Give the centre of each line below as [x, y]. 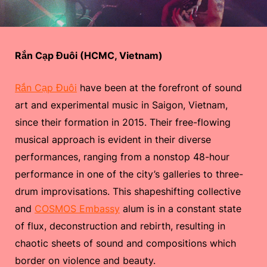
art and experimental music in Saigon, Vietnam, [121, 105]
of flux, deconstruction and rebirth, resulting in [120, 226]
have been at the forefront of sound [159, 87]
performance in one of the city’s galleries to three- [129, 174]
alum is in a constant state [181, 208]
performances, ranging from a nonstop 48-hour [122, 156]
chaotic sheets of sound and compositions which [125, 243]
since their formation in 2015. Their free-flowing [123, 122]
